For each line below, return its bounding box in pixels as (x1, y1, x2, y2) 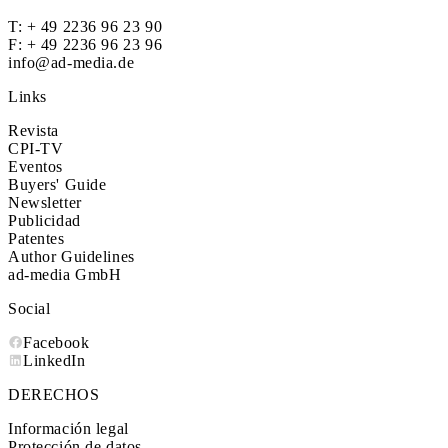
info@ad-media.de (8, 53, 135, 71)
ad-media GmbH (8, 265, 122, 283)
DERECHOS (8, 385, 100, 403)
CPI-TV (8, 139, 64, 157)
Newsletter (8, 193, 82, 211)
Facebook (23, 333, 90, 351)
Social (8, 299, 51, 317)
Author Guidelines (8, 247, 135, 265)
